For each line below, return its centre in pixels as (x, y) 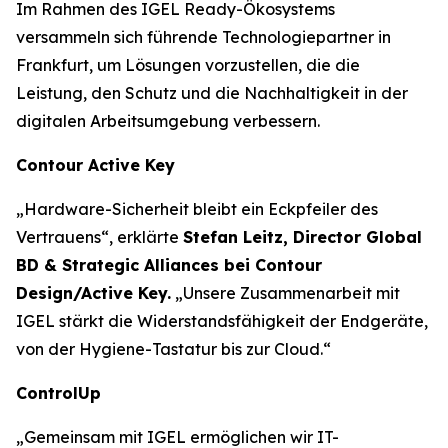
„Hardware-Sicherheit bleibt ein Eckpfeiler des (197, 209)
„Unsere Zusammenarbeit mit (285, 293)
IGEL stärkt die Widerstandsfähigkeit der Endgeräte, (222, 321)
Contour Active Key (95, 165)
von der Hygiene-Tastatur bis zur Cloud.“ (173, 349)
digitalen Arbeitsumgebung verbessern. (168, 121)
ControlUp (58, 393)
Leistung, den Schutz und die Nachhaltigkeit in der (212, 93)
